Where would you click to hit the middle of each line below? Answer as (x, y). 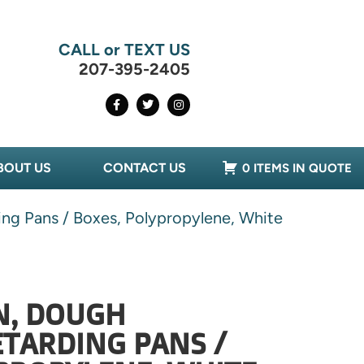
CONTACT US (145, 168)
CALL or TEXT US (124, 50)
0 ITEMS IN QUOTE (297, 169)
